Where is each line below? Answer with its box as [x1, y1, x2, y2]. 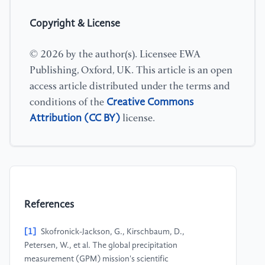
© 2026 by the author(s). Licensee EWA [30, 49, 201, 60]
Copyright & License [30, 18, 120, 29]
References [24, 200, 74, 211]
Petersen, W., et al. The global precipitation [24, 241, 177, 250]
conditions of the [30, 97, 106, 108]
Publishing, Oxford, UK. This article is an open [30, 65, 232, 76]
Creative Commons [106, 96, 193, 108]
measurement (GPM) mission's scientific [24, 255, 169, 264]
